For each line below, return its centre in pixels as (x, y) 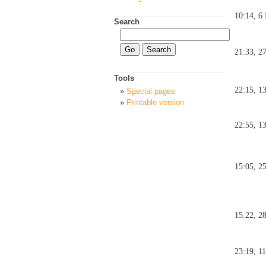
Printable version (155, 102)
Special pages (151, 91)
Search (127, 22)
